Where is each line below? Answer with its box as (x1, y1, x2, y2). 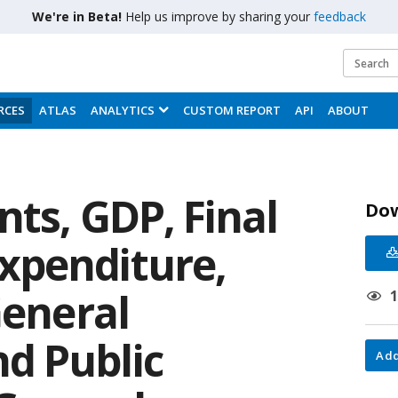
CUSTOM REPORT (183, 102, 281, 118)
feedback (314, 8, 366, 25)
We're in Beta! (32, 8, 125, 25)
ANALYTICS (91, 102, 155, 118)
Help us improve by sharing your (125, 8, 314, 25)
